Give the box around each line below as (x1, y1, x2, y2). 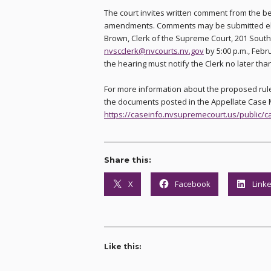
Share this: (104, 155, 151, 165)
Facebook (175, 178, 211, 189)
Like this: (104, 241, 141, 251)
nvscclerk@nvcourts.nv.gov (104, 45, 204, 57)
